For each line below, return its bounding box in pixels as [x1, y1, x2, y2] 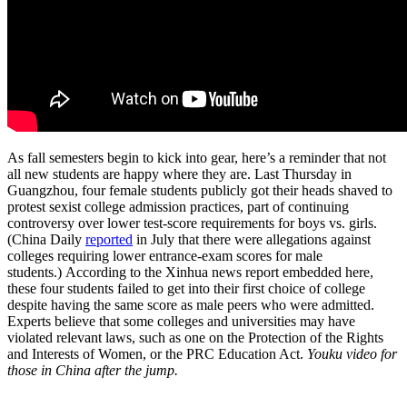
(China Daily [7, 231, 85, 247]
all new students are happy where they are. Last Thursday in [7, 165, 352, 182]
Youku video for [303, 345, 397, 362]
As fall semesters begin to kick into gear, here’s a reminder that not [7, 149, 386, 165]
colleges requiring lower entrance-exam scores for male [7, 247, 323, 263]
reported [85, 231, 133, 247]
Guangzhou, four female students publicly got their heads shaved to [7, 182, 392, 198]
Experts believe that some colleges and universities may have [7, 313, 355, 329]
